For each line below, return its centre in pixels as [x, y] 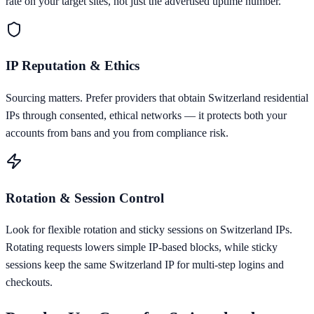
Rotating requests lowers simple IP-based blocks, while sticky [142, 247]
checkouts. [29, 282]
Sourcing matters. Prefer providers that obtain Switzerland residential [157, 98]
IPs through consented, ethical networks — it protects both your [146, 115]
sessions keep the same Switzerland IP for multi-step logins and [145, 265]
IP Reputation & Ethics [73, 66]
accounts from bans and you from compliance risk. [117, 133]
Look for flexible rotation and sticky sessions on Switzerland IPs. [149, 230]
